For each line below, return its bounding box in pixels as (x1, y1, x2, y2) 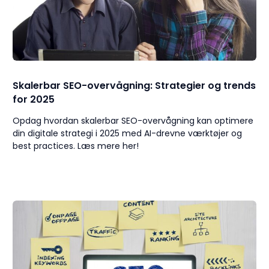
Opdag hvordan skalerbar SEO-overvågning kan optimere (13, 115, 254, 127)
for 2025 (13, 92, 55, 107)
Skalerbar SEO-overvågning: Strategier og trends (13, 79, 256, 93)
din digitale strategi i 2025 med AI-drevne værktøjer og (13, 127, 243, 140)
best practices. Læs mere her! (13, 140, 139, 153)
